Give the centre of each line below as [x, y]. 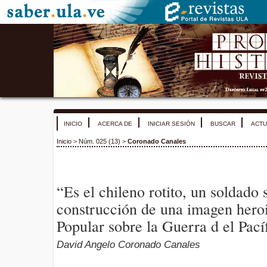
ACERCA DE [115, 124]
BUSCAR [223, 124]
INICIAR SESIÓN [171, 124]
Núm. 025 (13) [100, 142]
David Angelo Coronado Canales [128, 245]
